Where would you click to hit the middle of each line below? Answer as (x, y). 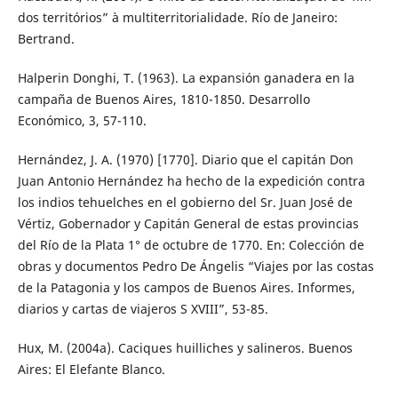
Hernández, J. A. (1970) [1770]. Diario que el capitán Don (185, 159)
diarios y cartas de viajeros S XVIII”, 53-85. (143, 308)
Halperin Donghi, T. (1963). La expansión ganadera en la (186, 77)
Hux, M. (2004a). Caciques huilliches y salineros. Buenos (185, 347)
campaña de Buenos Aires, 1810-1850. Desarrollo (163, 99)
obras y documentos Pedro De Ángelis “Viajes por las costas (195, 266)
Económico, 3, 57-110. (82, 120)
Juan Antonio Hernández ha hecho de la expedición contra (191, 180)
